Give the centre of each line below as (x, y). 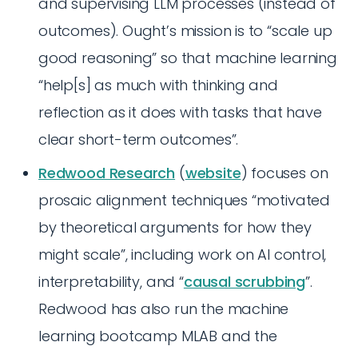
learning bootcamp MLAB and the (158, 336)
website (213, 173)
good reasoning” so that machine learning (188, 58)
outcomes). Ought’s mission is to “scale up (185, 31)
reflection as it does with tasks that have (180, 112)
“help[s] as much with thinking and (158, 85)
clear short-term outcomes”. (139, 139)
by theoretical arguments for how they (175, 227)
